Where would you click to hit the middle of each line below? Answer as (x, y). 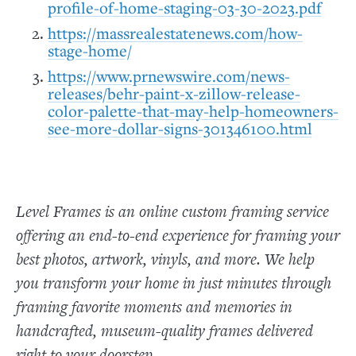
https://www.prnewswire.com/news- (169, 76)
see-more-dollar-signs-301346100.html (180, 128)
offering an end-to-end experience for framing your (178, 235)
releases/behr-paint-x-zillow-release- (174, 93)
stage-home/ (90, 50)
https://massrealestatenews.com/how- (175, 33)
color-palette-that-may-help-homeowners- (193, 111)
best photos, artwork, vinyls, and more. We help (165, 259)
